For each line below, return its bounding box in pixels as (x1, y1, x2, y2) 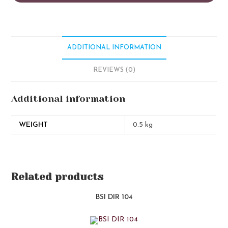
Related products (11, 171, 104, 183)
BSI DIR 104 (95, 193, 133, 202)
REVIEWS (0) (93, 67, 135, 74)
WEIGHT (19, 121, 48, 129)
